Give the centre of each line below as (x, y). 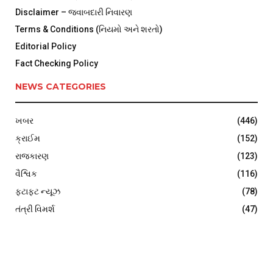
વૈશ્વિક (26, 173)
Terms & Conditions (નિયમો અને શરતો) (89, 29)
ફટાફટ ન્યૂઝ (38, 191)
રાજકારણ (32, 156)
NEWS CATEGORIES (61, 86)
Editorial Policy (46, 46)
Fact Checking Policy (57, 63)
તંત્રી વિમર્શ (35, 209)
